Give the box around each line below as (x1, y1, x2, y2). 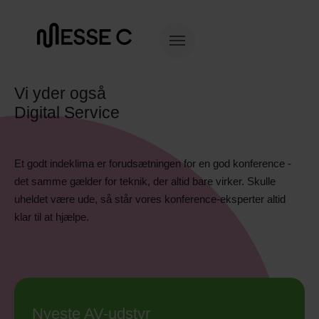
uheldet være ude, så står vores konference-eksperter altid (14, 193, 286, 205)
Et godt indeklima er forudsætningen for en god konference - (14, 157, 291, 169)
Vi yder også (14, 85, 106, 103)
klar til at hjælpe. (14, 211, 89, 223)
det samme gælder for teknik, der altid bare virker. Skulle (14, 175, 276, 187)
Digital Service (14, 104, 120, 122)
